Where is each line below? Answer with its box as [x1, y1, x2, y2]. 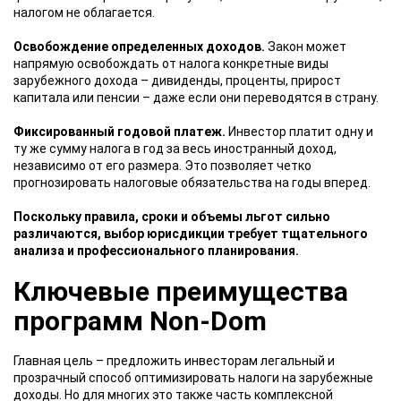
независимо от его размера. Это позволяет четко [13, 158, 311, 173]
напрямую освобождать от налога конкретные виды [13, 56, 328, 71]
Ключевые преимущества [13, 276, 348, 307]
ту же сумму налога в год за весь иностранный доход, [13, 141, 337, 156]
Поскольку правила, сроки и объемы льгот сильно [13, 209, 330, 224]
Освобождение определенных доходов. [13, 39, 268, 54]
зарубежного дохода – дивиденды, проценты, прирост [13, 73, 341, 88]
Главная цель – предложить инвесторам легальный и [13, 354, 335, 368]
